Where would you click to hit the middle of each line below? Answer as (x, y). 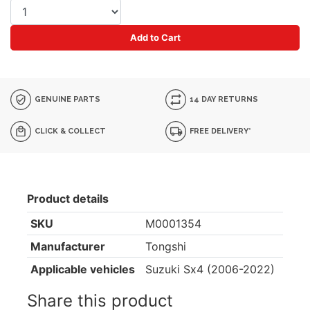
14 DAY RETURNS (223, 99)
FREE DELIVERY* (220, 131)
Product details (68, 199)
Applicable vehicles (82, 269)
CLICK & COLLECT (70, 131)
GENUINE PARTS (67, 99)
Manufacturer (67, 246)
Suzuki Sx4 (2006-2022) (210, 269)
